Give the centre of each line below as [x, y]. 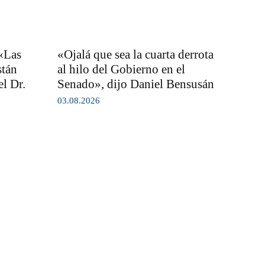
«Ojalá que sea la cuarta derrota [135, 55]
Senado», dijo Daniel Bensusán [135, 84]
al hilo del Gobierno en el [121, 70]
